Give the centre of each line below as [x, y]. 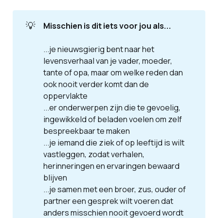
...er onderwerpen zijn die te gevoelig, [112, 108]
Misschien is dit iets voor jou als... [107, 26]
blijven [55, 178]
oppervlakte [65, 96]
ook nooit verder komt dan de [96, 84]
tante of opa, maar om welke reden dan [113, 73]
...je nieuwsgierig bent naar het [99, 49]
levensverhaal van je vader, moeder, [108, 61]
